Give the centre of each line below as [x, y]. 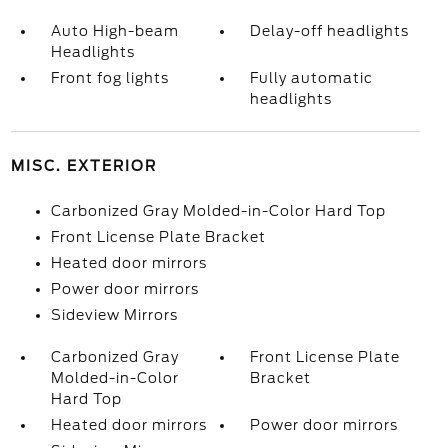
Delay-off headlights [330, 31]
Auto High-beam [114, 31]
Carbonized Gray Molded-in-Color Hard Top [218, 211]
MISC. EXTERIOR [83, 166]
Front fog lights [109, 78]
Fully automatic [312, 78]
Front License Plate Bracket [158, 237]
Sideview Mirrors [114, 315]
